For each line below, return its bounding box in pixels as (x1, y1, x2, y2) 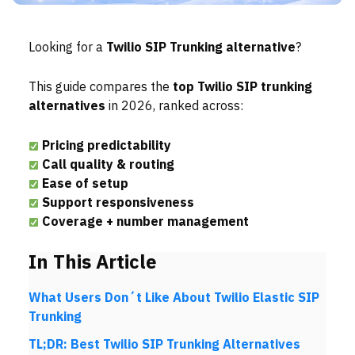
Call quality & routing (41, 155, 174, 174)
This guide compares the (29, 78, 173, 97)
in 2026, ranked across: (105, 97, 243, 116)
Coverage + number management (41, 212, 249, 231)
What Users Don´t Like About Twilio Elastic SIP (29, 288, 319, 307)
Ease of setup (41, 174, 128, 193)
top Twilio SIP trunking (173, 78, 312, 97)
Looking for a (29, 38, 103, 57)
